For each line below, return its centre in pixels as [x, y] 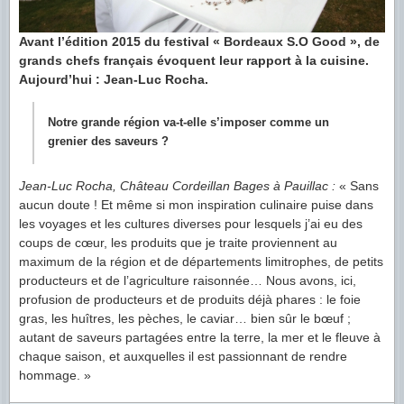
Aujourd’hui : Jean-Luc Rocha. [114, 79]
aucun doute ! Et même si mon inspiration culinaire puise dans [196, 205]
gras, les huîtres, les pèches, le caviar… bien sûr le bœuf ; [185, 319]
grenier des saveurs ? [108, 142]
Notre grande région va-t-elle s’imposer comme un [188, 123]
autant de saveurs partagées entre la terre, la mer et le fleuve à [200, 338]
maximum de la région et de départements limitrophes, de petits [201, 262]
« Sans [357, 186]
